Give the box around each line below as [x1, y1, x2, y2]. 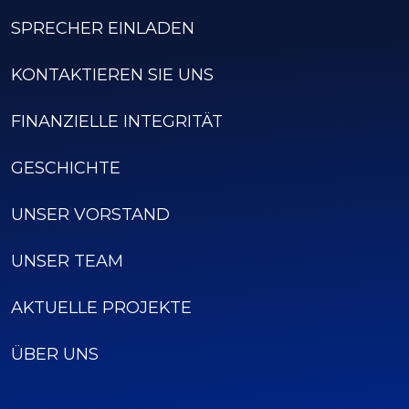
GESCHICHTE [11, 157, 121, 178]
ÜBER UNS [11, 343, 99, 364]
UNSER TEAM [11, 250, 123, 271]
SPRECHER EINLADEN [11, 17, 194, 38]
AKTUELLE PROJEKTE [11, 297, 192, 318]
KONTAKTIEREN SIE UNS [11, 64, 214, 85]
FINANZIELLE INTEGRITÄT [11, 110, 223, 131]
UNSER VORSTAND [11, 204, 170, 225]
